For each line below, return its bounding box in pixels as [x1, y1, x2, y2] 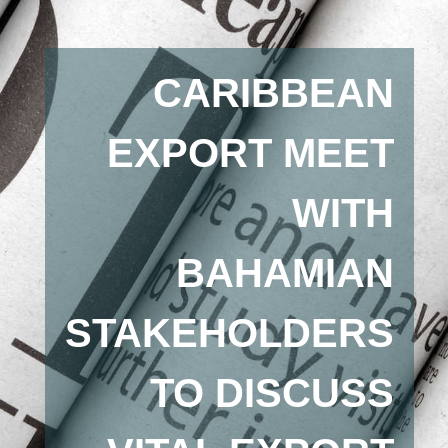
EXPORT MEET [106, 131, 394, 175]
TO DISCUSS [149, 371, 394, 415]
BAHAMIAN [175, 251, 394, 295]
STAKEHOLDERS [64, 311, 394, 355]
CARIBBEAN [152, 71, 394, 115]
